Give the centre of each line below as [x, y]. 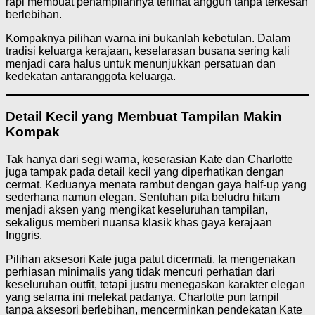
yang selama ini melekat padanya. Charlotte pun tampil [142, 297]
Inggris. [24, 235]
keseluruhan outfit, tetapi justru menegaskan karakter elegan [155, 284]
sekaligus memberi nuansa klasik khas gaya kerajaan [139, 222]
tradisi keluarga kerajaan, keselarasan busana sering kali [148, 51]
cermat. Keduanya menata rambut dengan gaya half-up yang [156, 184]
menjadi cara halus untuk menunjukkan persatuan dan [141, 64]
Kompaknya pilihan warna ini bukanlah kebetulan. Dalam [148, 39]
